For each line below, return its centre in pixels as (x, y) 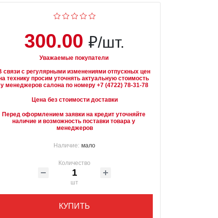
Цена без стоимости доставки (74, 100)
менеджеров (74, 128)
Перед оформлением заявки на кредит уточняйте (75, 114)
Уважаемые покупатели (74, 58)
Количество (75, 163)
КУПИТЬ (75, 206)
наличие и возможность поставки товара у (75, 121)
